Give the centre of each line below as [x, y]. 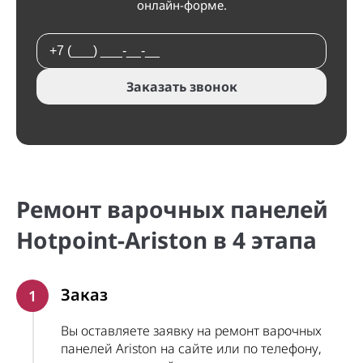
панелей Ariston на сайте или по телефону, [191, 348]
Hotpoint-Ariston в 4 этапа [167, 240]
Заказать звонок [181, 87]
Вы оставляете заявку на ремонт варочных [191, 331]
